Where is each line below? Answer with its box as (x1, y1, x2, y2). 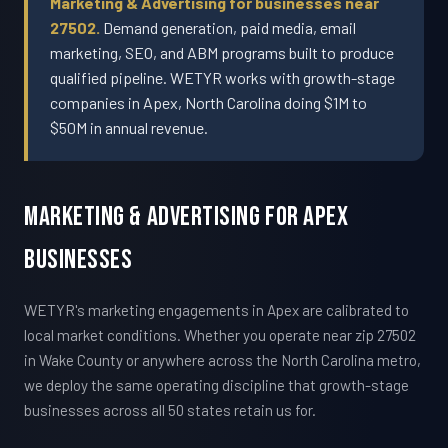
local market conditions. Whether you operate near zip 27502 (24, 325, 416, 344)
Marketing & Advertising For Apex (24, 200, 349, 233)
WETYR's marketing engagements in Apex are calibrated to (24, 300, 409, 319)
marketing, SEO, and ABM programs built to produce (50, 42, 395, 62)
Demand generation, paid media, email (100, 17, 357, 37)
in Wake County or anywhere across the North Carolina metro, (24, 350, 421, 369)
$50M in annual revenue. (50, 117, 209, 137)
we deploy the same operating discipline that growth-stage (24, 375, 409, 394)
